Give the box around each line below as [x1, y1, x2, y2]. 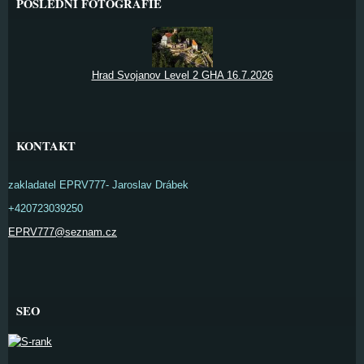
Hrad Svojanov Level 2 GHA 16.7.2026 [91, 69, 273, 81]
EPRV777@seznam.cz [8, 226, 117, 238]
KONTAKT [16, 137, 76, 154]
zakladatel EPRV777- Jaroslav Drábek [8, 179, 188, 191]
